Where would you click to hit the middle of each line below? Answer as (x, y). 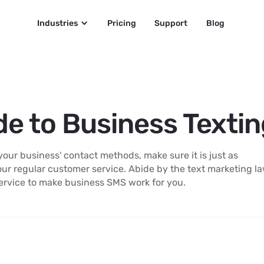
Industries (58, 23)
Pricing (121, 23)
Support (171, 23)
